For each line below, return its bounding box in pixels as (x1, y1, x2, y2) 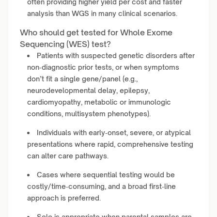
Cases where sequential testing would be (37, 170, 175, 179)
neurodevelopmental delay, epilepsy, (27, 86, 150, 94)
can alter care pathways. (27, 152, 108, 160)
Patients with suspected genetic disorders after (37, 51, 195, 60)
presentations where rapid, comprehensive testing (27, 140, 193, 148)
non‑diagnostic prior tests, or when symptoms (27, 63, 179, 71)
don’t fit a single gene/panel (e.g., (27, 75, 138, 83)
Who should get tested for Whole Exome (20, 28, 172, 37)
